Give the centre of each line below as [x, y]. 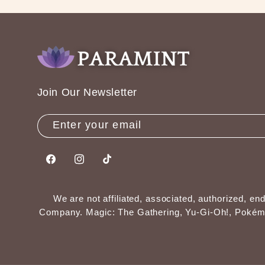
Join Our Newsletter [87, 92]
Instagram [98, 165]
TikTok [117, 165]
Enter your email [97, 125]
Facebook [70, 165]
